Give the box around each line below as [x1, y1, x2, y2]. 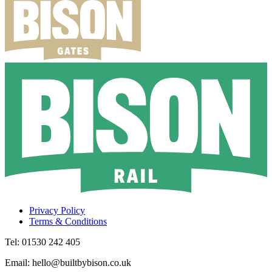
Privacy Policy [29, 205, 85, 216]
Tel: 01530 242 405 [5, 236, 80, 247]
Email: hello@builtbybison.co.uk [5, 257, 131, 268]
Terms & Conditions [29, 216, 107, 226]
